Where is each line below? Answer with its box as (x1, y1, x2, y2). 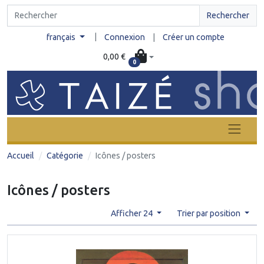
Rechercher (207, 11, 249, 20)
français (47, 32, 78, 42)
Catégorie (47, 150, 83, 160)
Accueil (7, 150, 34, 160)
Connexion (104, 32, 145, 42)
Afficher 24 (110, 208, 154, 218)
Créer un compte (162, 32, 225, 42)
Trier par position (176, 208, 242, 218)
